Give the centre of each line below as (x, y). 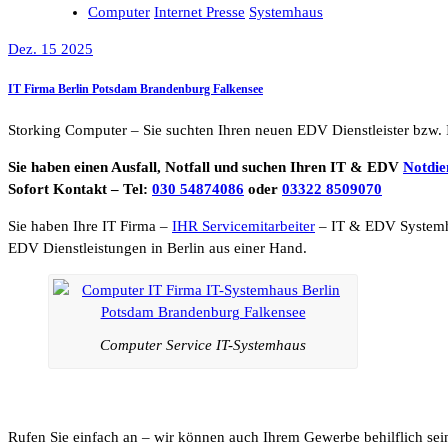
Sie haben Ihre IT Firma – (90, 226)
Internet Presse (199, 11)
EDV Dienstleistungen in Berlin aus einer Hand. (157, 248)
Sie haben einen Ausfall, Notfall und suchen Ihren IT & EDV (205, 167)
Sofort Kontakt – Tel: (80, 189)
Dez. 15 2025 (50, 48)
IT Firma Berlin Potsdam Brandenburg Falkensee (135, 89)
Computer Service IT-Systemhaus (203, 345)
